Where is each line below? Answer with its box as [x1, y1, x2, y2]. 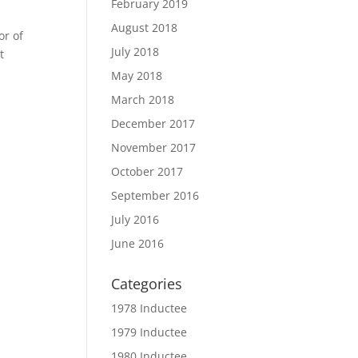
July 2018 [111, 44, 160, 59]
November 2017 [111, 140, 197, 155]
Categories [111, 274, 183, 293]
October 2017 [111, 164, 184, 179]
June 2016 [111, 236, 165, 251]
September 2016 [111, 188, 200, 203]
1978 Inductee [111, 300, 188, 316]
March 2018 [111, 92, 175, 107]
